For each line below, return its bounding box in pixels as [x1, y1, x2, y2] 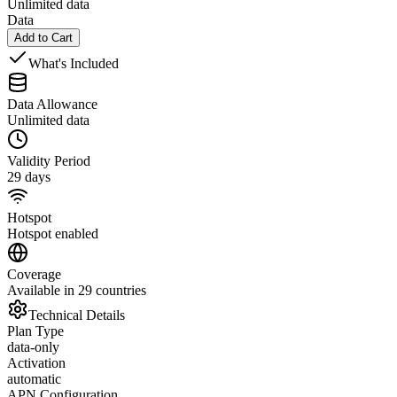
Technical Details [28, 307, 125, 323]
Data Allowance [7, 96, 97, 112]
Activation [7, 354, 66, 370]
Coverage [7, 266, 61, 282]
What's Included [28, 55, 119, 71]
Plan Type [7, 323, 64, 339]
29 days [7, 168, 51, 184]
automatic [7, 370, 61, 386]
